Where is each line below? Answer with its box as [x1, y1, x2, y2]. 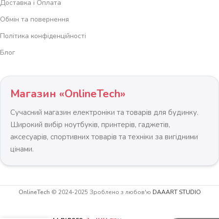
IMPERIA [32, 205, 60, 215]
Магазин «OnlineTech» [10, 86, 126, 101]
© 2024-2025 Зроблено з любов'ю [49, 188, 153, 196]
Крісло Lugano [32, 196, 82, 205]
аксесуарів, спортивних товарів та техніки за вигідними [10, 131, 198, 142]
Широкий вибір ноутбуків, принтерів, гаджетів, [10, 119, 170, 130]
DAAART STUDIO [152, 188, 201, 196]
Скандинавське [32, 186, 86, 196]
